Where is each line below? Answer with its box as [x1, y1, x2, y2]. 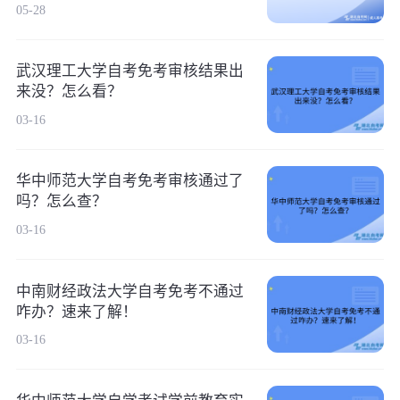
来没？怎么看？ [15, 83, 122, 101]
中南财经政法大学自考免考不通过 [15, 282, 244, 300]
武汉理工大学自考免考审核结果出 [15, 62, 244, 80]
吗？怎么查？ [15, 193, 107, 211]
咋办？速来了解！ [15, 303, 137, 321]
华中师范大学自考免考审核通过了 [15, 172, 244, 190]
